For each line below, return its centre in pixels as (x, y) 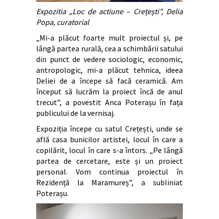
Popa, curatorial (63, 22)
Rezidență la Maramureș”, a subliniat (109, 182)
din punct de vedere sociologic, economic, (109, 59)
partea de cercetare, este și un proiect (109, 161)
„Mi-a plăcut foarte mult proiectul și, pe (109, 38)
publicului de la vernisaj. (76, 113)
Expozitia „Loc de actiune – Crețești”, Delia (109, 11)
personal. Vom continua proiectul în (109, 172)
